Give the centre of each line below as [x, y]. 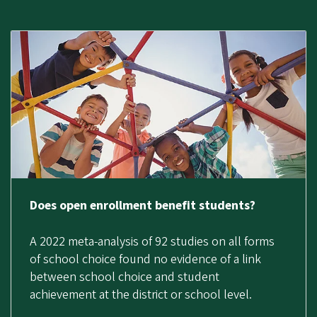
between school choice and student [124, 277]
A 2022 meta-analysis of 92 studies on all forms [152, 241]
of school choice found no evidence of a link [145, 259]
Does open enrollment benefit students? [142, 205]
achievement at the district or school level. [140, 294]
